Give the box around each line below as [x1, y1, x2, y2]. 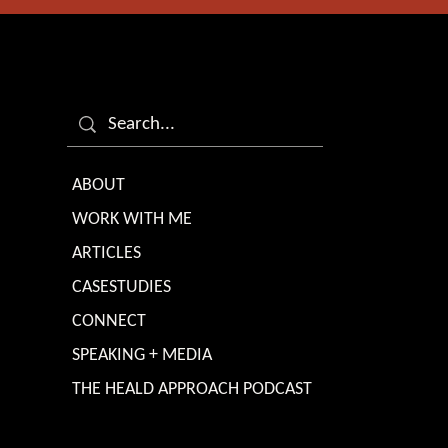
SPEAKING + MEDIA [72, 343, 213, 366]
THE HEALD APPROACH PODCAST [72, 377, 313, 400]
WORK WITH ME [72, 207, 193, 230]
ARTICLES [72, 241, 142, 264]
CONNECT [72, 309, 147, 332]
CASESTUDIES [72, 275, 172, 298]
